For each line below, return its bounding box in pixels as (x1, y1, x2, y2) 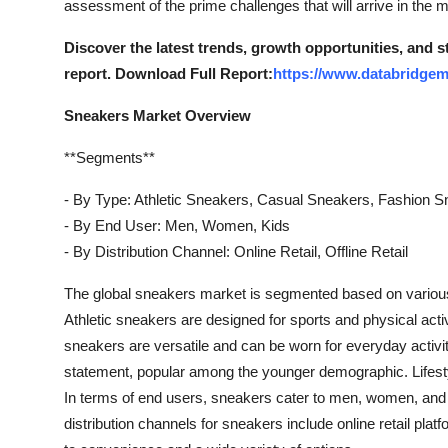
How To (15, 7, 74, 27)
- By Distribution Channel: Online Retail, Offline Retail (64, 243, 408, 260)
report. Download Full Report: (64, 65, 273, 82)
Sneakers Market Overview (64, 107, 251, 124)
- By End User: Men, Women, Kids (64, 217, 290, 234)
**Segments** (64, 149, 155, 166)
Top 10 (15, 56, 66, 76)
